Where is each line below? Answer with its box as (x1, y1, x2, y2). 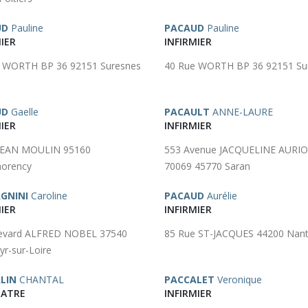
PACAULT (164, 105, 210, 118)
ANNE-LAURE (210, 105, 273, 118)
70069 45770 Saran (164, 159, 250, 173)
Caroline (28, 189, 67, 202)
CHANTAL (16, 273, 64, 286)
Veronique (214, 273, 262, 286)
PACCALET (164, 273, 214, 286)
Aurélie (204, 189, 237, 202)
